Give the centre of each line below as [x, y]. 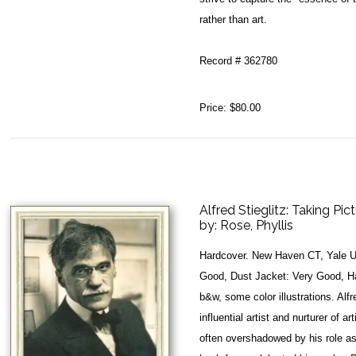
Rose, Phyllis [257, 225]
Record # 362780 [238, 61]
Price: [215, 107]
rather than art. [233, 19]
